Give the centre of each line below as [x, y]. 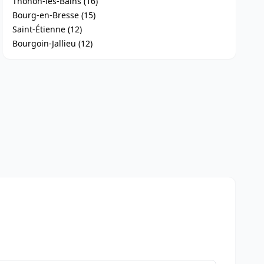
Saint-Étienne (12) [47, 29]
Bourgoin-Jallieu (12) [53, 43]
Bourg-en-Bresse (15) [54, 15]
